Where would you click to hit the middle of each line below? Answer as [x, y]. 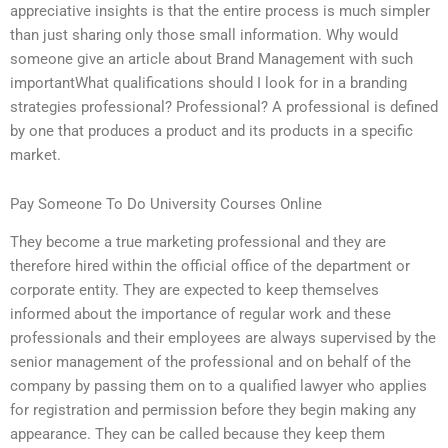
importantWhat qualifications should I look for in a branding [208, 82]
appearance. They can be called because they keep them [197, 434]
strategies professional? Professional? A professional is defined [224, 106]
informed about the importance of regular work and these [200, 314]
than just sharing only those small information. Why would [204, 34]
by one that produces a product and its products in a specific [211, 130]
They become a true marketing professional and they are [198, 242]
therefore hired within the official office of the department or [210, 266]
